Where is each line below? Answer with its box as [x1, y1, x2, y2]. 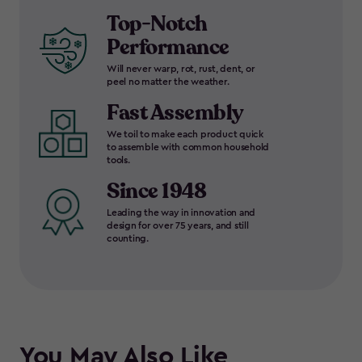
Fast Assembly [107, 99, 244, 127]
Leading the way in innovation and [107, 208, 256, 217]
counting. [107, 234, 149, 243]
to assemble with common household [107, 142, 270, 152]
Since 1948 [107, 177, 206, 205]
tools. [107, 155, 130, 165]
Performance [107, 33, 229, 61]
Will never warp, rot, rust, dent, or [107, 64, 255, 74]
